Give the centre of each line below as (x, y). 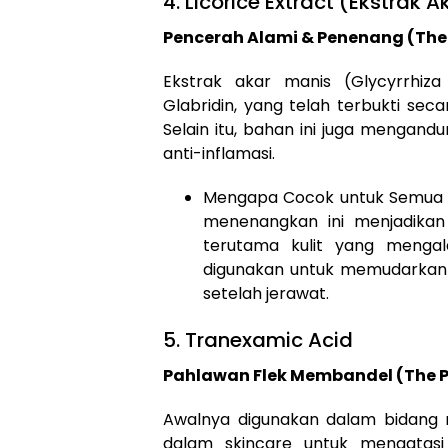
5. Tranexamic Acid (258, 340)
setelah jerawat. (266, 294)
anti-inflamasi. (219, 154)
